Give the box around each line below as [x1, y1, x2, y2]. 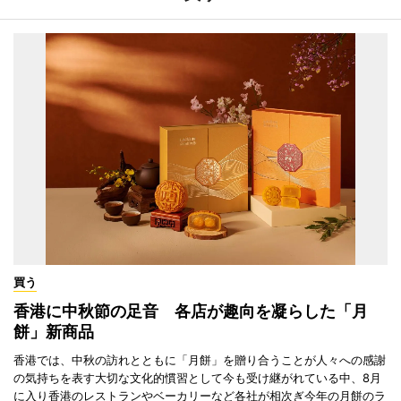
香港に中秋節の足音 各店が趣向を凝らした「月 [13, 301, 368, 320]
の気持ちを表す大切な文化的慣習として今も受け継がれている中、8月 [13, 370, 381, 385]
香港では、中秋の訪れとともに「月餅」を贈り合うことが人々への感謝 [13, 352, 386, 367]
